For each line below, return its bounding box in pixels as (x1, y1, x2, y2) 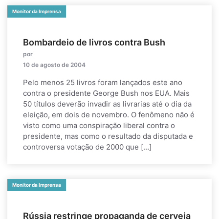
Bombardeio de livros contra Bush (23, 37, 165, 47)
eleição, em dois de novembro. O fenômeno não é (23, 110, 195, 119)
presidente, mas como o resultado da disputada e (23, 131, 193, 141)
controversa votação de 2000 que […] (23, 142, 152, 152)
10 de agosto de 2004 (23, 61, 86, 68)
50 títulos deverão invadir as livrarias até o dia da (23, 99, 192, 109)
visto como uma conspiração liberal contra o (23, 121, 175, 130)
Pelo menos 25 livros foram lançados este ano (23, 78, 182, 87)
